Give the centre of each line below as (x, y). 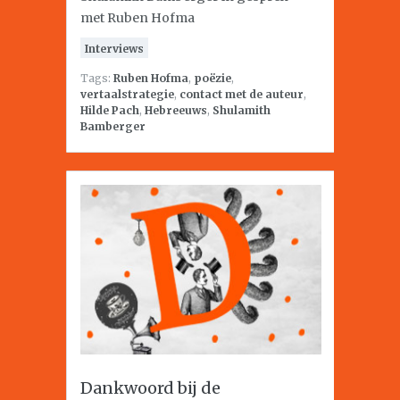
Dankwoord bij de (150, 388)
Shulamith (242, 110)
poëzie (212, 78)
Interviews (114, 49)
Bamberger (113, 126)
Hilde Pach (110, 110)
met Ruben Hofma (137, 18)
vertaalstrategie (127, 94)
